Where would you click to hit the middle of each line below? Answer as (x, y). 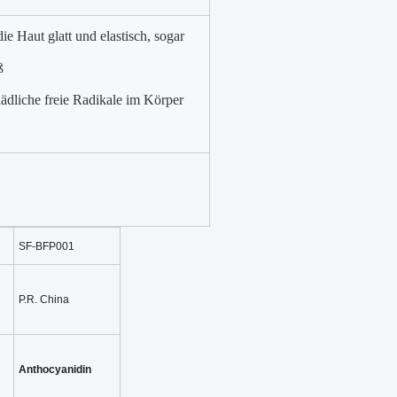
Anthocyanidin (55, 370)
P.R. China (44, 300)
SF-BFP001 (47, 246)
